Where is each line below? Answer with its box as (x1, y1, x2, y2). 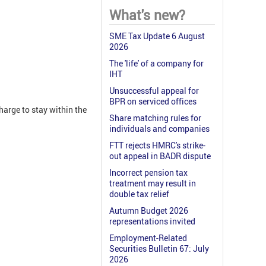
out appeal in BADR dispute (109, 150, 211, 162)
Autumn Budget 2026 (109, 205, 188, 217)
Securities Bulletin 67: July (109, 243, 209, 255)
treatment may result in (109, 178, 196, 189)
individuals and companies (109, 123, 210, 135)
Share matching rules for (109, 112, 201, 124)
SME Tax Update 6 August (109, 30, 205, 42)
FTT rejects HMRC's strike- (109, 140, 205, 151)
